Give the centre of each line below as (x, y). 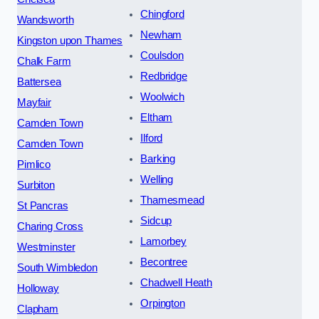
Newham (161, 35)
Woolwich (162, 96)
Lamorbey (163, 241)
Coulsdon (162, 55)
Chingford (162, 14)
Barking (158, 158)
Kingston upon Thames (70, 40)
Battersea (39, 82)
